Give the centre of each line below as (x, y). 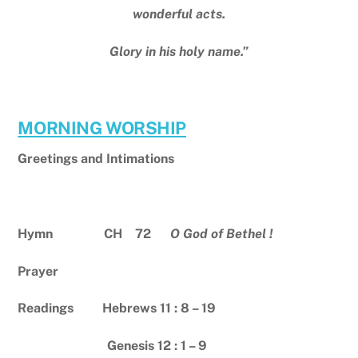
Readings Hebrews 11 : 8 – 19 (117, 308)
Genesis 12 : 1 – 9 (113, 346)
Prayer (38, 271)
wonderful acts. (179, 14)
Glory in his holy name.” (179, 51)
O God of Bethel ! (222, 233)
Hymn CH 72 (94, 233)
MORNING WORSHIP (102, 128)
